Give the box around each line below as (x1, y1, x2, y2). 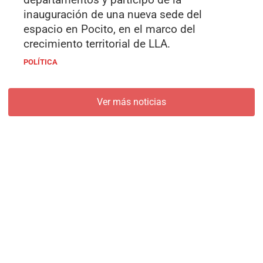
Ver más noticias (97, 96, 166, 108)
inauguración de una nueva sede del (23, 8, 202, 22)
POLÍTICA (23, 58, 58, 67)
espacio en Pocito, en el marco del (23, 22, 195, 36)
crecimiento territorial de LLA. (23, 37, 170, 51)
